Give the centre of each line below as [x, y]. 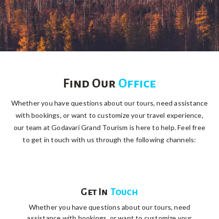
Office [137, 83]
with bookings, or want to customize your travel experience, [109, 115]
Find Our [89, 83]
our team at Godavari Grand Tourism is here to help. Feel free [109, 127]
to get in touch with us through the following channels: [109, 139]
